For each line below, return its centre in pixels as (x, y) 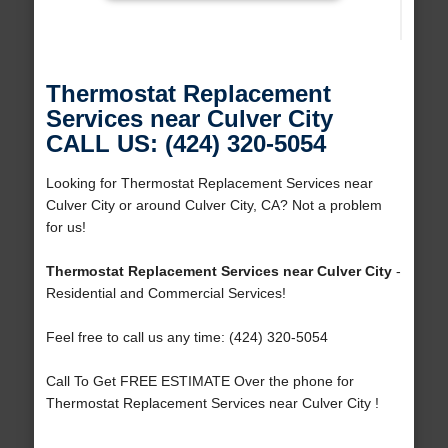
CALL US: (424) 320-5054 (185, 144)
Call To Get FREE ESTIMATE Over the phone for (199, 381)
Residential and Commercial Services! (165, 293)
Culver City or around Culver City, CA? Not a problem (213, 205)
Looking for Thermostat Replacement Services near (209, 183)
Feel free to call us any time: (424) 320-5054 (186, 337)
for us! (65, 227)
